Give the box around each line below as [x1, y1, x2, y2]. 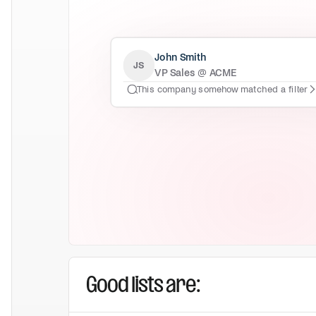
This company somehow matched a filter [136, 84, 308, 95]
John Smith [154, 51, 207, 63]
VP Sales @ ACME [154, 67, 237, 78]
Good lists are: [86, 276, 201, 292]
